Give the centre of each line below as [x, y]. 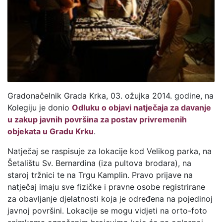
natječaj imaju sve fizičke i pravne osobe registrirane [106, 187]
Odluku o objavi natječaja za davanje [141, 108]
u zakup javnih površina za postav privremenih [97, 120]
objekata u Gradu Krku [51, 132]
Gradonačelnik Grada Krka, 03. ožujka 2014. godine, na [111, 96]
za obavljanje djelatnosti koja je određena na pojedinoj [110, 199]
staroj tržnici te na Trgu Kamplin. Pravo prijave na [100, 175]
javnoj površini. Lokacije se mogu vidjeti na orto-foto [107, 211]
